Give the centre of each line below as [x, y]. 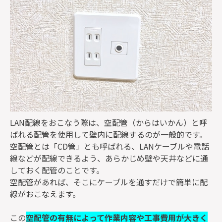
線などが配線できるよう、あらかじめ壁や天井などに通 [109, 158]
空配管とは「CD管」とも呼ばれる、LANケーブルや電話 [110, 146]
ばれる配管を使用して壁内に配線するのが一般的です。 [109, 135]
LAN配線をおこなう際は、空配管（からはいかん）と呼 [109, 123]
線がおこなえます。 [45, 194]
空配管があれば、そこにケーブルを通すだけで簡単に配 [109, 182]
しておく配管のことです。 [57, 170]
